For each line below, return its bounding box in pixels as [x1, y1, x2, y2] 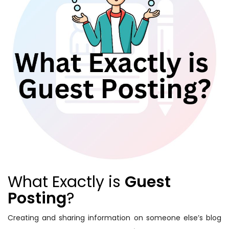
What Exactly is [8, 171, 125, 193]
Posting [8, 188, 66, 210]
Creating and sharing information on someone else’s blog [8, 213, 221, 223]
